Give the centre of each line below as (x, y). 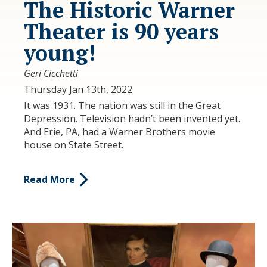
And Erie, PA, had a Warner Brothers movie (119, 131)
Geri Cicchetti (51, 73)
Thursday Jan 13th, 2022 (78, 89)
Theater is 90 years (121, 31)
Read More (49, 180)
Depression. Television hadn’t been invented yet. (132, 118)
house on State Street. (76, 145)
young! (60, 52)
